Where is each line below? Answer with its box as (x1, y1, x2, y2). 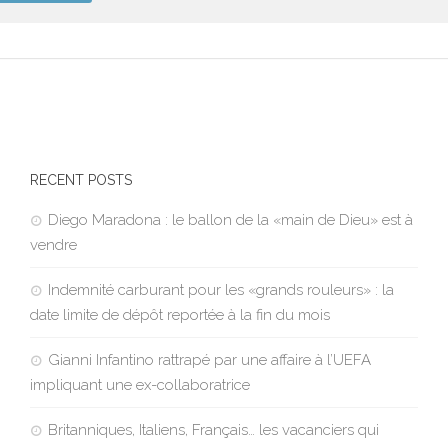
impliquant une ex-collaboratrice (29, 376, 250, 395)
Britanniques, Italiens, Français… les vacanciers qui (47, 421, 379, 440)
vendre (29, 236, 77, 255)
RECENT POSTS (29, 172, 132, 189)
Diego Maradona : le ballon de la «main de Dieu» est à (47, 211, 413, 230)
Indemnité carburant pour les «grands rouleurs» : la (47, 281, 394, 300)
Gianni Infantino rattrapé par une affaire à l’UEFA (47, 351, 371, 370)
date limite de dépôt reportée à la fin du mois (29, 306, 330, 325)
